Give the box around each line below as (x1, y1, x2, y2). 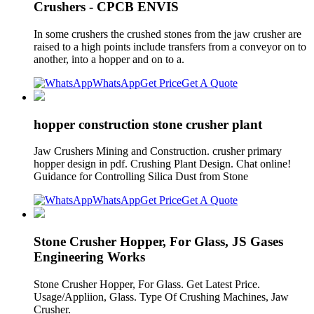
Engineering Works (34, 250, 145, 265)
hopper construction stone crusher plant (34, 116, 262, 132)
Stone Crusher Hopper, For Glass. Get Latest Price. (34, 278, 260, 290)
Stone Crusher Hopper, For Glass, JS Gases (34, 234, 283, 250)
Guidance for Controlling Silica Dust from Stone (34, 170, 251, 183)
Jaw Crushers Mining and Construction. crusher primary (34, 145, 282, 158)
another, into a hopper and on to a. (34, 53, 184, 65)
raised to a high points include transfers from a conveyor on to (34, 41, 306, 53)
